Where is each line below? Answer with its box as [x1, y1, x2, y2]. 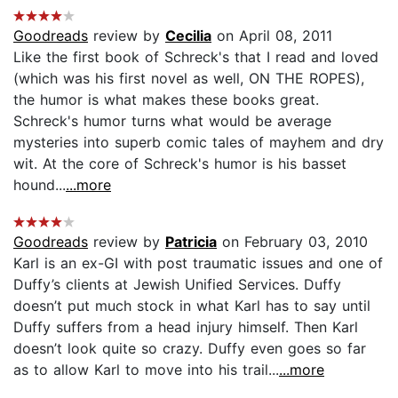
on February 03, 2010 [217, 232, 368, 251]
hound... [13, 175, 66, 194]
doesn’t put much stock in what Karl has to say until [13, 296, 370, 314]
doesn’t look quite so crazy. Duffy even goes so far [13, 338, 366, 357]
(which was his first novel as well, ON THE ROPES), [13, 68, 364, 87]
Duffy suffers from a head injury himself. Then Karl [13, 317, 358, 336]
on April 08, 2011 [211, 26, 332, 44]
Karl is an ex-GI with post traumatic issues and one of [13, 253, 383, 272]
